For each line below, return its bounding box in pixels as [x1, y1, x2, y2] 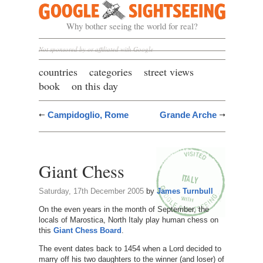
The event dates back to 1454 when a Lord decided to [38, 244, 221, 253]
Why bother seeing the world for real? [66, 20, 198, 32]
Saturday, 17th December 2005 [38, 186, 144, 195]
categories [89, 64, 132, 79]
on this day [71, 78, 118, 93]
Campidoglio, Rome [47, 109, 129, 120]
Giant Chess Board [53, 225, 122, 235]
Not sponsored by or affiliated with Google [38, 45, 153, 53]
